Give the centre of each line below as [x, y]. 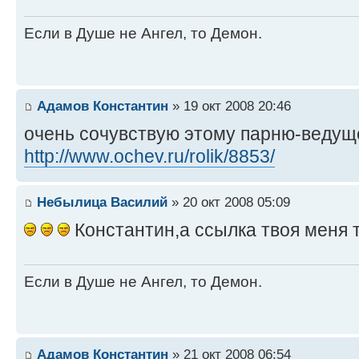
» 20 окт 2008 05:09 [229, 202]
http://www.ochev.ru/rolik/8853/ [149, 157]
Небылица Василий [102, 202]
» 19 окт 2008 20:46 [230, 106]
